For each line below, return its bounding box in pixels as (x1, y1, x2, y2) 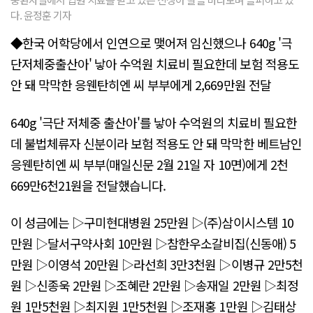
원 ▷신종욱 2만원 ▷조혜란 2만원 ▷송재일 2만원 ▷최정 (10, 276, 298, 295)
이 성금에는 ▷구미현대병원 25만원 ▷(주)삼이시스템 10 (10, 213, 293, 232)
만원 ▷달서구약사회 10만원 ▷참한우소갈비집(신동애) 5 (10, 234, 296, 253)
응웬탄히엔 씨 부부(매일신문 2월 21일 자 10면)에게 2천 (10, 154, 288, 173)
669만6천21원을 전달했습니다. (10, 175, 166, 194)
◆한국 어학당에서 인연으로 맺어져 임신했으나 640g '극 (10, 34, 292, 52)
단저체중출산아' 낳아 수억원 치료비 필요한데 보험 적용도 (10, 54, 299, 73)
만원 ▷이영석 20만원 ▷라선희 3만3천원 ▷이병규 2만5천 (10, 255, 303, 274)
